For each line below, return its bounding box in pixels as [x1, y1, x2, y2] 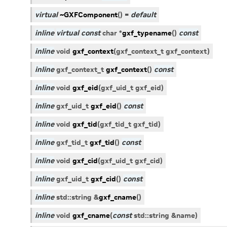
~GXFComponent [60, 10, 118, 19]
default [131, 10, 156, 19]
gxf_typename [122, 28, 172, 37]
